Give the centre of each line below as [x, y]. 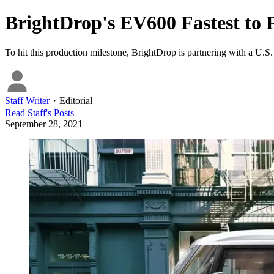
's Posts [60, 113]
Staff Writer [27, 101]
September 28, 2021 [44, 124]
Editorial [76, 101]
